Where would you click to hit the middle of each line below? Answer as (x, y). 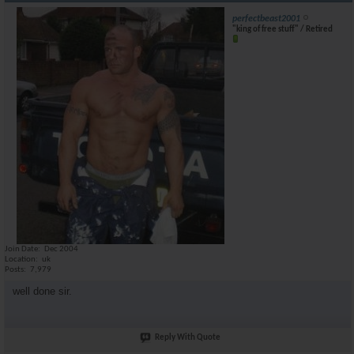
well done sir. (42, 291)
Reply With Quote (188, 337)
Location (20, 260)
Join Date (21, 249)
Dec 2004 (61, 249)
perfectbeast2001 (266, 19)
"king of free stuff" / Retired (282, 30)
